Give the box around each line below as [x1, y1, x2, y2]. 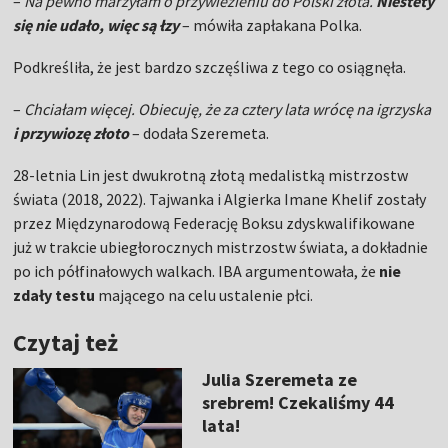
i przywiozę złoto [13, 123, 130, 144]
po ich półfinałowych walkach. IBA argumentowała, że [13, 261, 380, 282]
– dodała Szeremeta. [129, 123, 270, 144]
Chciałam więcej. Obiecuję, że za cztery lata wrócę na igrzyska [24, 99, 432, 120]
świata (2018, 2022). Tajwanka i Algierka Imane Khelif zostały [13, 189, 427, 210]
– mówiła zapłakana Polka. [179, 15, 363, 36]
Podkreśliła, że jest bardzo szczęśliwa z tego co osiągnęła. [13, 57, 407, 78]
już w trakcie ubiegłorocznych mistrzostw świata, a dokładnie [13, 237, 429, 258]
